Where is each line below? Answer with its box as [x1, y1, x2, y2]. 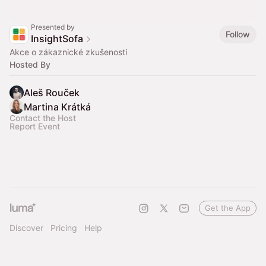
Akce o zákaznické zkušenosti [9, 47, 127, 57]
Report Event [9, 121, 60, 131]
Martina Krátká [24, 101, 91, 113]
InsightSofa [31, 33, 83, 45]
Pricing [50, 223, 77, 233]
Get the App [205, 203, 251, 213]
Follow [226, 28, 250, 39]
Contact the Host [9, 113, 76, 123]
